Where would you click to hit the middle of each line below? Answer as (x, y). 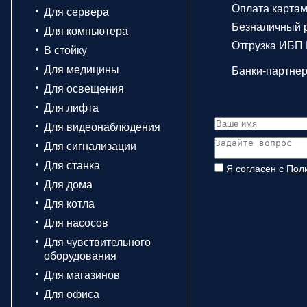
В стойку (65, 50)
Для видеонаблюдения (102, 127)
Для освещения (84, 89)
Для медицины (82, 70)
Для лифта (71, 108)
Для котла (69, 204)
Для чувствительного (97, 242)
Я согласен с (257, 169)
